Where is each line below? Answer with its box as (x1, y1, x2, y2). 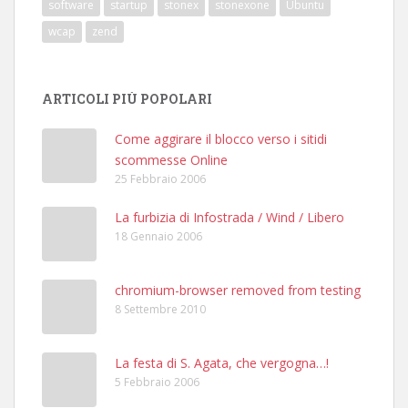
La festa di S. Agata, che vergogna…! (115, 353, 329, 372)
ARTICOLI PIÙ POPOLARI (42, 89, 212, 107)
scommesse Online (115, 150, 228, 168)
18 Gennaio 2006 (115, 228, 202, 244)
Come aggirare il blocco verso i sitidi (115, 129, 327, 148)
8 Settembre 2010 (115, 301, 206, 317)
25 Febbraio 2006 (115, 170, 206, 187)
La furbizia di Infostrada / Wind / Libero (115, 208, 344, 226)
